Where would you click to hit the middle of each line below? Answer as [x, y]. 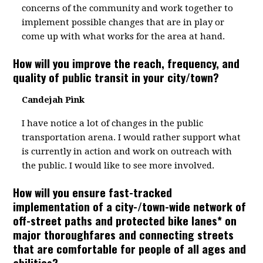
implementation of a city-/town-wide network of [130, 206]
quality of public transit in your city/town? [116, 77]
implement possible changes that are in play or [123, 22]
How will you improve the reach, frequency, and [127, 63]
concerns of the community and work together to [128, 8]
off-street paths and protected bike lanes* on [125, 220]
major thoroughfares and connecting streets [124, 234]
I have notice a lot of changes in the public [113, 123]
